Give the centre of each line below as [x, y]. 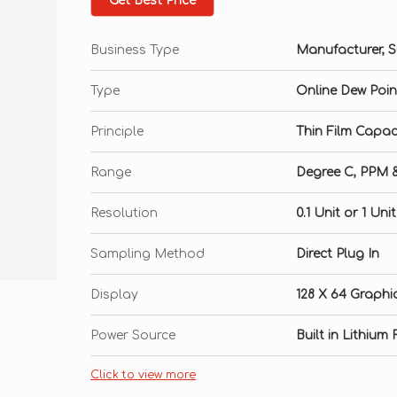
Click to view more [143, 375]
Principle [117, 132]
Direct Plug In [338, 254]
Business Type [135, 50]
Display [114, 295]
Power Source [133, 335]
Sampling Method [148, 254]
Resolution [124, 213]
